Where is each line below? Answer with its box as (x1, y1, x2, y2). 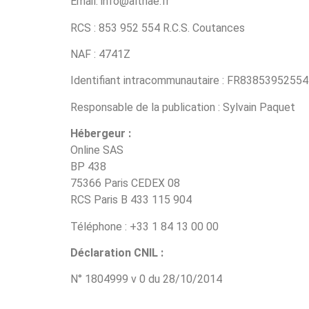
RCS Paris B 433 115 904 (70, 193, 192, 207)
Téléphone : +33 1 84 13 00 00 (70, 219, 219, 233)
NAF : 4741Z (70, 47, 130, 61)
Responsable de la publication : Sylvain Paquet (70, 100, 295, 114)
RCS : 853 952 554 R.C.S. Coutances (70, 21, 245, 34)
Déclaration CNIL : (70, 246, 163, 259)
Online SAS (70, 143, 123, 157)
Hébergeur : (70, 127, 131, 141)
